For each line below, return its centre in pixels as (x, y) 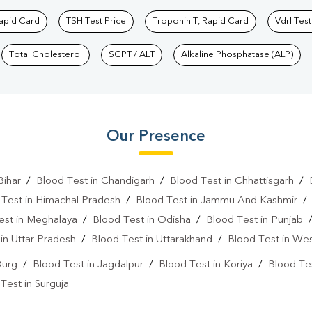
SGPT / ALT (132, 55)
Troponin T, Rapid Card (201, 22)
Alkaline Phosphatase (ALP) (237, 55)
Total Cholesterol (46, 55)
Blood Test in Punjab (255, 221)
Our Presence (156, 137)
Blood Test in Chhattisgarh (232, 182)
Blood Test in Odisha (142, 221)
